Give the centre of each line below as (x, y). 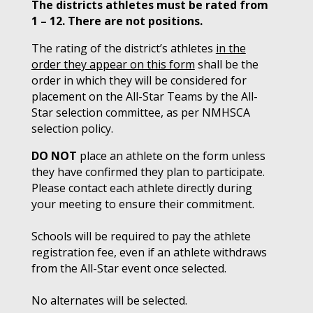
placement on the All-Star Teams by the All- (144, 96)
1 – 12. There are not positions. (117, 21)
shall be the (226, 64)
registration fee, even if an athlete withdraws (149, 252)
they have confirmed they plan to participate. (148, 172)
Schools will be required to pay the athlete (141, 236)
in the (231, 48)
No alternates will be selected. (109, 300)
